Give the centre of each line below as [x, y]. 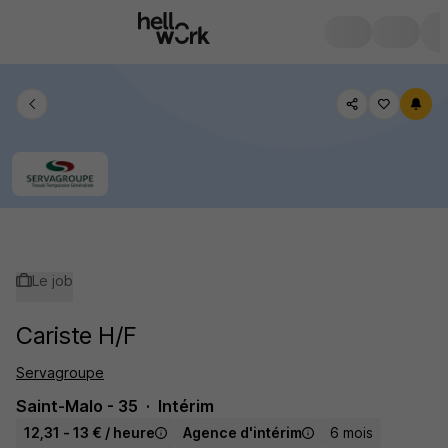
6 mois [351, 432]
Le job [52, 280]
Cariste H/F [76, 335]
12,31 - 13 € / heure [89, 432]
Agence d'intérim [242, 432]
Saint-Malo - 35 [77, 406]
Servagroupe [60, 372]
